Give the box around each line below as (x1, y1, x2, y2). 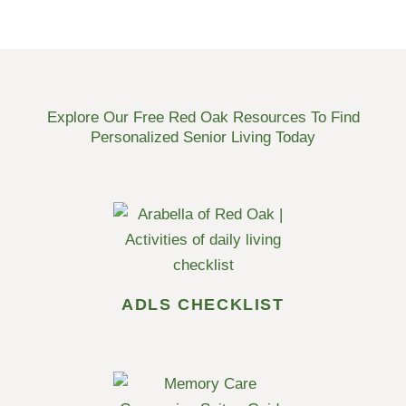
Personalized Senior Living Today (91, 129, 315, 147)
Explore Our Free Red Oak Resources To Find (46, 109, 360, 127)
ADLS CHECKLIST (121, 295, 285, 314)
